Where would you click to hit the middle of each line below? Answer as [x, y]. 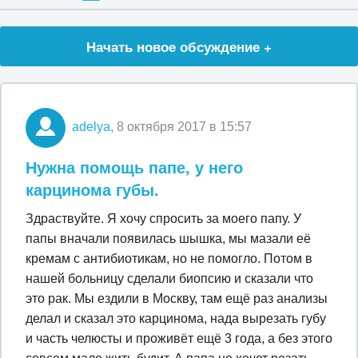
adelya [91, 127]
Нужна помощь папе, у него [134, 167]
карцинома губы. [92, 189]
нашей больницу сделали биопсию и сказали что [169, 278]
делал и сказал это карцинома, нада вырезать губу [176, 318]
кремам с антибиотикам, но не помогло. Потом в [169, 259]
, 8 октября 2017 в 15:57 [181, 127]
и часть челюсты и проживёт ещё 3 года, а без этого [179, 338]
